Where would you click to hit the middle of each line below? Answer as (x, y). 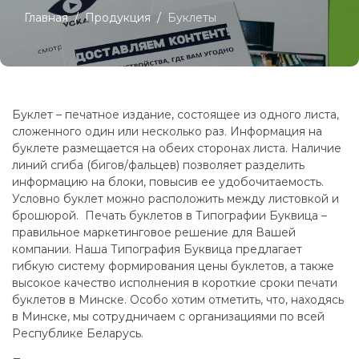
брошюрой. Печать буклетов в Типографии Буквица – (169, 216)
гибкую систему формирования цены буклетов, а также (173, 266)
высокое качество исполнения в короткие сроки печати (175, 283)
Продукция (118, 18)
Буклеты (192, 18)
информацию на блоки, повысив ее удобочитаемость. (169, 182)
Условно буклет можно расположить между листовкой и (175, 199)
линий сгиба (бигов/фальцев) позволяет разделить (158, 165)
